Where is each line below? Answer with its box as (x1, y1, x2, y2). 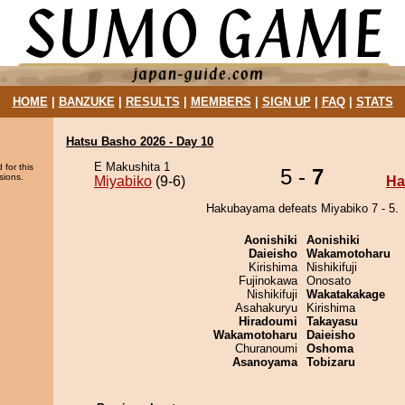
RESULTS (125, 95, 180, 108)
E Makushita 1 (94, 160, 170, 174)
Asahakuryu (235, 301, 297, 315)
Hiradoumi (239, 315, 297, 328)
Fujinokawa (239, 274, 297, 287)
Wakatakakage (306, 287, 385, 301)
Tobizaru (306, 355, 355, 369)
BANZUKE (58, 95, 115, 108)
